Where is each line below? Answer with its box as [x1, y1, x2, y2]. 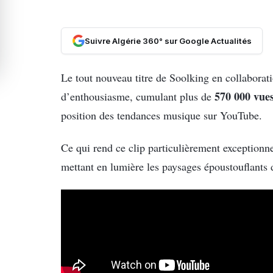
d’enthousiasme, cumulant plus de [61, 88, 214, 104]
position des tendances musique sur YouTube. [61, 107, 262, 122]
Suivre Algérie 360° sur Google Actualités [84, 36, 252, 46]
